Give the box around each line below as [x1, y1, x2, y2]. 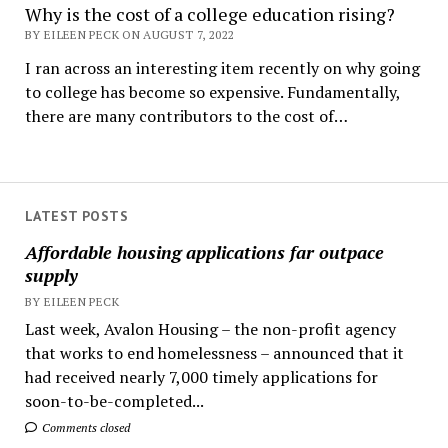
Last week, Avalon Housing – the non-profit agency [24, 317, 396, 340]
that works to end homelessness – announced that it [24, 341, 404, 364]
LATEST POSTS [24, 207, 128, 225]
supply [24, 262, 78, 287]
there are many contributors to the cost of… [24, 104, 348, 127]
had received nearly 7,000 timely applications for [24, 365, 378, 388]
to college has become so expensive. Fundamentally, [24, 80, 400, 103]
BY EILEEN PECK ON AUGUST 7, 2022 [24, 26, 235, 42]
